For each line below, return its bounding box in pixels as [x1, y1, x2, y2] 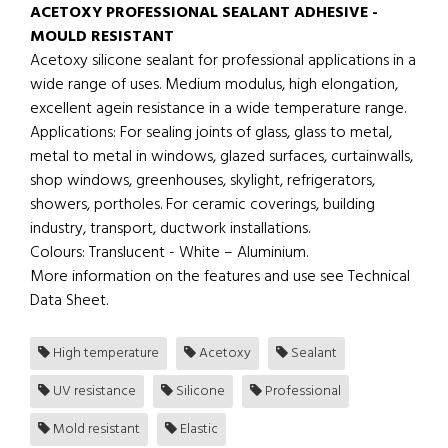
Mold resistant [50, 418, 140, 442]
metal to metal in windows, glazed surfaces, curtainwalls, [30, 144, 413, 171]
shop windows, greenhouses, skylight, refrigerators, [30, 168, 375, 195]
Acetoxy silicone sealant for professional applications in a [30, 48, 416, 75]
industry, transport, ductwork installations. [30, 216, 310, 243]
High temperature [50, 342, 159, 366]
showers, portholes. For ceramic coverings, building [30, 192, 375, 219]
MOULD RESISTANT [30, 24, 174, 51]
